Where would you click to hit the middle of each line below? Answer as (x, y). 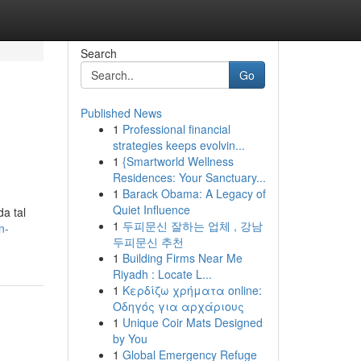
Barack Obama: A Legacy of (194, 193)
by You (130, 338)
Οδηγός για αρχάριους (178, 306)
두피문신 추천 (148, 242)
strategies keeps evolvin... (178, 145)
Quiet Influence (151, 210)
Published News (121, 113)
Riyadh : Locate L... (162, 274)
